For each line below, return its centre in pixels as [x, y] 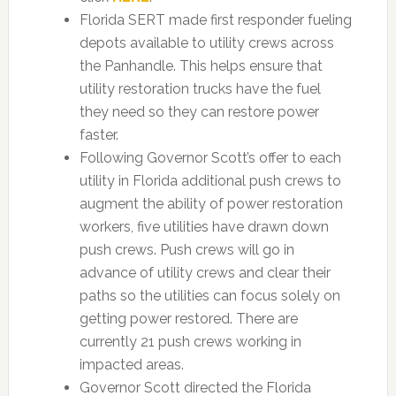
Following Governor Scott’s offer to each [210, 158]
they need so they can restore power [199, 112]
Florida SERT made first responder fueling [215, 20]
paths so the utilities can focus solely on [209, 296]
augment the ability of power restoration [211, 204]
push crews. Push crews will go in [187, 250]
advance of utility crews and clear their [205, 273]
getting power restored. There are [188, 319]
